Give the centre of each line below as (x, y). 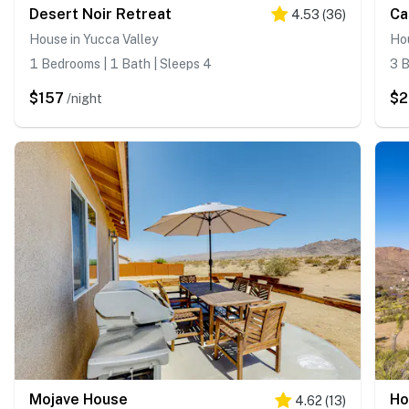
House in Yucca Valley (94, 39)
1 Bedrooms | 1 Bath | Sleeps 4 (121, 63)
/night (84, 98)
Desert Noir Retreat (100, 14)
